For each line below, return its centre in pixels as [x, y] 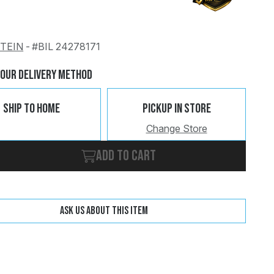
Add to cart [126, 155]
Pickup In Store [176, 109]
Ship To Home [32, 109]
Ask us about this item [104, 210]
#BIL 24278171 [66, 47]
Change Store [176, 128]
